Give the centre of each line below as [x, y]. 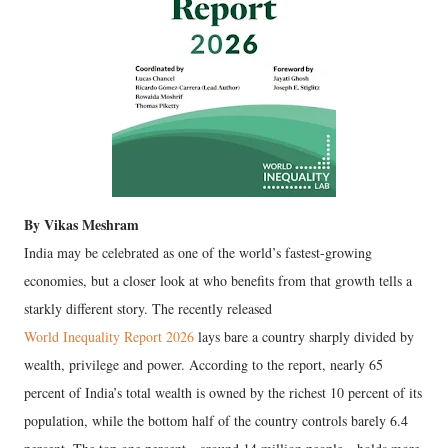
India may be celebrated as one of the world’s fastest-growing [198, 252]
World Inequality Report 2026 [109, 336]
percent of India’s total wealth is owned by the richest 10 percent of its [223, 392]
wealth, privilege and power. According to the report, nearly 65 [203, 364]
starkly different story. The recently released [148, 308]
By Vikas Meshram [84, 224]
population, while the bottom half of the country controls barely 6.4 [216, 420]
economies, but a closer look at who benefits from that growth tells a [218, 280]
